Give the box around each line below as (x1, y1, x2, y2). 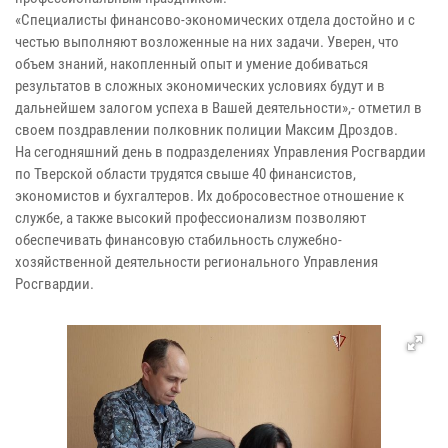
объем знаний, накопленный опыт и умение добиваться (15, 55, 368, 74)
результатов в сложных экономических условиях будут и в (15, 77, 385, 96)
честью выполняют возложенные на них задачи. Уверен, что (15, 33, 399, 52)
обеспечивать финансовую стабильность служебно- (15, 231, 342, 250)
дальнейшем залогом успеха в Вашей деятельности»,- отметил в (15, 99, 422, 118)
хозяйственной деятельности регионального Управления (15, 253, 378, 272)
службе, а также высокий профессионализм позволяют (15, 209, 366, 228)
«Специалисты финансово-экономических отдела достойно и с (15, 11, 415, 30)
